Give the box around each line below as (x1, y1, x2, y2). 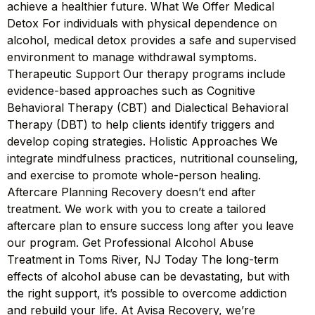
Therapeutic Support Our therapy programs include (7, 66, 285, 81)
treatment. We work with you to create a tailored (7, 201, 266, 216)
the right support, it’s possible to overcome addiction (7, 285, 287, 300)
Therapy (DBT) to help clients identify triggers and (7, 117, 274, 131)
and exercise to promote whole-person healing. (7, 167, 261, 182)
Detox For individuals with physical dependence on (7, 15, 277, 30)
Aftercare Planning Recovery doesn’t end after (7, 184, 256, 199)
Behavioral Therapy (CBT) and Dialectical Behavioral (7, 100, 288, 115)
